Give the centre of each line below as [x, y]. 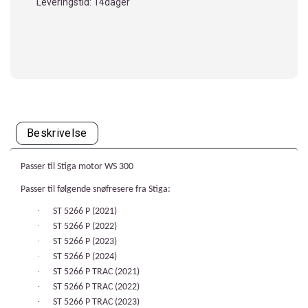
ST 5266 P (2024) [85, 257]
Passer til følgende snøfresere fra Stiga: [96, 189]
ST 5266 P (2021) [85, 212]
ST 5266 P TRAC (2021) [96, 272]
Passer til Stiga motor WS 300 [77, 167]
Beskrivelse [57, 133]
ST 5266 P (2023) [85, 242]
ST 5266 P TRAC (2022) [96, 287]
